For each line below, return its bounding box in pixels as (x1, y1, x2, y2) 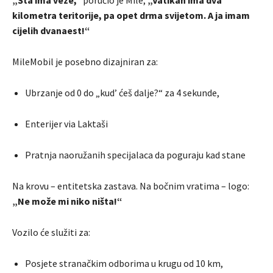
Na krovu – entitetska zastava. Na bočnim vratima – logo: (12, 180, 249, 193)
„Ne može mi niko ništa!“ (12, 195, 122, 208)
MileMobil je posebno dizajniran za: (12, 55, 158, 68)
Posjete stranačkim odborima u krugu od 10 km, (25, 257, 223, 270)
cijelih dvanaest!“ (12, 24, 90, 37)
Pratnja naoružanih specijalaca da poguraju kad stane (25, 149, 246, 161)
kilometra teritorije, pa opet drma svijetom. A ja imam (12, 9, 250, 22)
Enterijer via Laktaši (25, 118, 108, 130)
